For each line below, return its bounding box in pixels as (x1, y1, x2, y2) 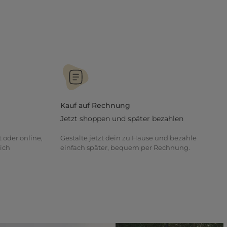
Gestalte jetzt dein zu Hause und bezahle (60, 134, 197, 142)
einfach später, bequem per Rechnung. (60, 143, 190, 152)
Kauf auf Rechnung (60, 101, 130, 110)
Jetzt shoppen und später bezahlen (60, 114, 183, 123)
